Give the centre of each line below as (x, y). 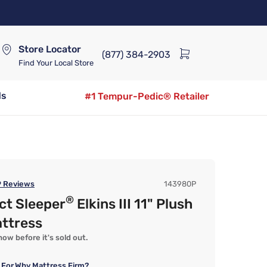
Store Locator (50, 49)
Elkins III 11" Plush (133, 204)
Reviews (18, 184)
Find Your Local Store (56, 63)
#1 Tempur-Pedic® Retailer (147, 96)
